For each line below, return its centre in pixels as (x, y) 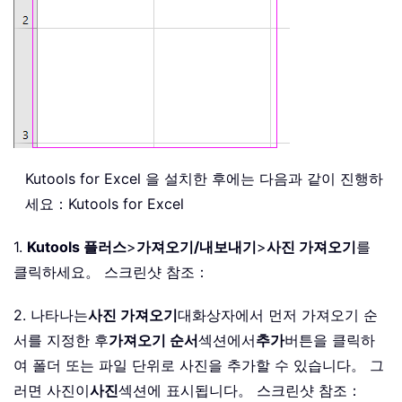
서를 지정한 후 (61, 340)
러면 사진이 (52, 390)
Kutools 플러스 (77, 246)
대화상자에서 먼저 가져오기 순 (278, 315)
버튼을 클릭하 (330, 340)
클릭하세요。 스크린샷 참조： (111, 271)
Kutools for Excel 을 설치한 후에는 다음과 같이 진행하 (204, 178)
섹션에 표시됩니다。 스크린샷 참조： (240, 390)
